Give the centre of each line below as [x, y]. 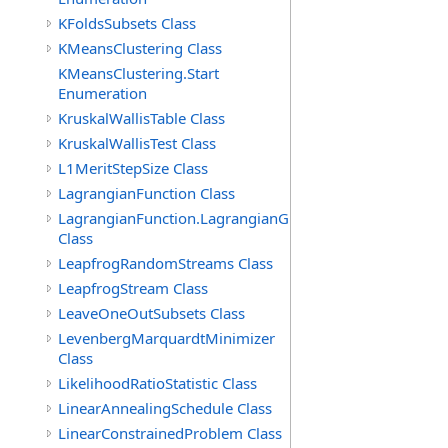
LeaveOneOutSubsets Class [151, 313]
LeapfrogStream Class [133, 288]
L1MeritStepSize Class [133, 168]
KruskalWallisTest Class [137, 143]
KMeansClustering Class [140, 48]
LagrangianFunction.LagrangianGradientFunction [228, 218]
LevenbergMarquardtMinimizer [166, 338]
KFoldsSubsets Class [127, 23]
